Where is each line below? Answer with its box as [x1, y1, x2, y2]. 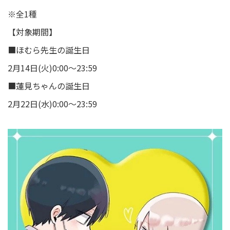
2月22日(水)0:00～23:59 [8, 97, 97, 110]
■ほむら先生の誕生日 [8, 43, 90, 56]
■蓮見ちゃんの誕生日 [8, 79, 90, 92]
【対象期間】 [8, 25, 57, 38]
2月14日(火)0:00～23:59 [8, 61, 97, 74]
